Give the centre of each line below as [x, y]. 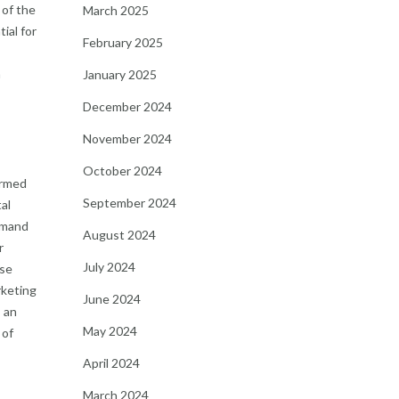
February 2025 [122, 42]
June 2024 [111, 299]
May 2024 [110, 331]
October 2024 [122, 171]
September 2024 [129, 203]
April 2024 [111, 363]
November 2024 [127, 138]
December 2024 [127, 106]
